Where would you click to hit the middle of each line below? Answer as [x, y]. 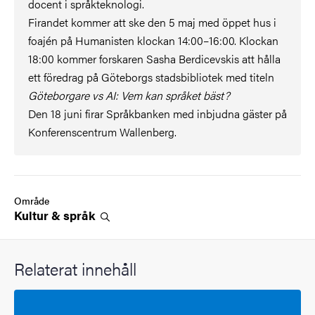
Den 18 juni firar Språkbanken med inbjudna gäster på [157, 113]
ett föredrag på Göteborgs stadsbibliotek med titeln [151, 77]
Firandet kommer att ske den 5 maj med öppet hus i [152, 22]
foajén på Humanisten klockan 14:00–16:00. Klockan [153, 40]
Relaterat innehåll [75, 268]
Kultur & [39, 215]
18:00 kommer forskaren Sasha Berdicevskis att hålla [154, 58]
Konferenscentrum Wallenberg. [102, 131]
